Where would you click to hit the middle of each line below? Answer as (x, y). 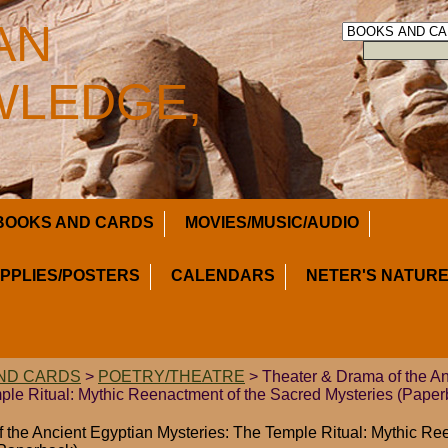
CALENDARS (223, 275)
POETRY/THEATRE (171, 376)
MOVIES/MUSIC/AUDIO (272, 222)
